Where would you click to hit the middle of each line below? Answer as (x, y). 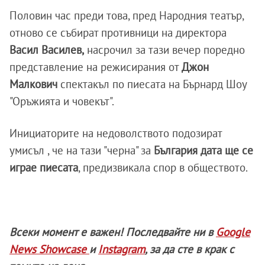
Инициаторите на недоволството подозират (116, 133)
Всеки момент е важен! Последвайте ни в (113, 232)
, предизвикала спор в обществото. (163, 168)
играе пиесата (44, 168)
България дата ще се (203, 151)
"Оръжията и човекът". (62, 101)
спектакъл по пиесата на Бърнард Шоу (152, 84)
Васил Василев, (47, 50)
